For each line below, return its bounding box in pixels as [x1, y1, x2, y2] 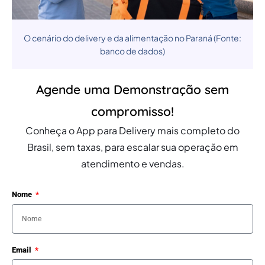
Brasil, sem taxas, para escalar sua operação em [27, 141, 238, 154]
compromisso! [91, 104, 174, 119]
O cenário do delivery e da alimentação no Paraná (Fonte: [24, 33, 241, 44]
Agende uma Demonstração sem [36, 82, 229, 98]
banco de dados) [100, 46, 165, 57]
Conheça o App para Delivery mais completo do [25, 124, 240, 137]
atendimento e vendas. [80, 157, 185, 170]
